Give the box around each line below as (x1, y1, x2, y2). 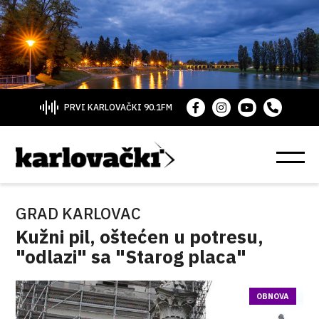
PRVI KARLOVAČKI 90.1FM (63, 102, 172, 113)
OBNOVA (256, 291, 289, 301)
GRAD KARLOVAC (16, 203, 142, 224)
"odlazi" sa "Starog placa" (16, 244, 247, 268)
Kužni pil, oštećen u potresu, (16, 224, 264, 249)
